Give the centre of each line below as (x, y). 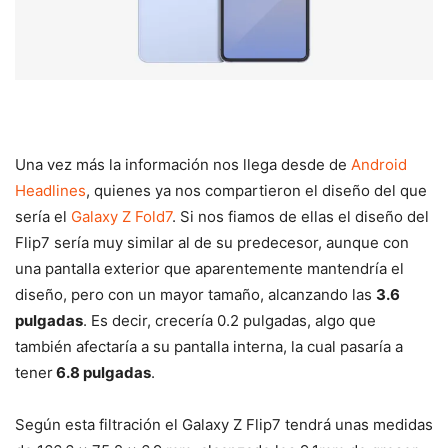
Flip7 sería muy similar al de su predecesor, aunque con (212, 243)
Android (379, 165)
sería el (43, 217)
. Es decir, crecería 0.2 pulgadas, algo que (229, 321)
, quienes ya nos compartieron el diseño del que (256, 191)
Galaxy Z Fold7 (121, 217)
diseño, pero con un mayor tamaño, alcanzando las (195, 295)
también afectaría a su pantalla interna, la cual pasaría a (209, 347)
